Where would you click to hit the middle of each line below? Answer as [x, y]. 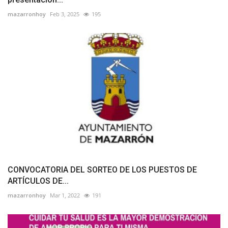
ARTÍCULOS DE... [38, 181]
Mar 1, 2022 [65, 195]
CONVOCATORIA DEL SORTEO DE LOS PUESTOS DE [102, 170]
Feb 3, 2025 [65, 14]
